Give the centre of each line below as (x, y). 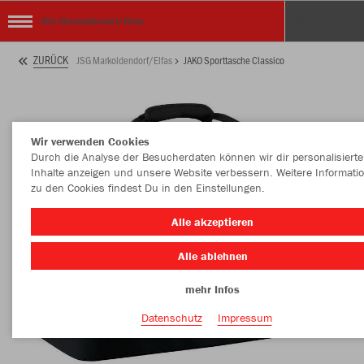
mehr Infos (212, 289)
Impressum (245, 317)
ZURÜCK (51, 60)
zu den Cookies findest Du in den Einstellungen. (147, 188)
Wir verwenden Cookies (90, 141)
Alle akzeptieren (212, 222)
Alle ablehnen (212, 256)
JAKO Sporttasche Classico (234, 60)
